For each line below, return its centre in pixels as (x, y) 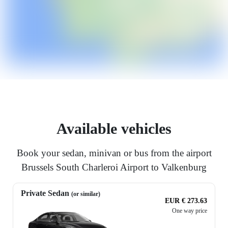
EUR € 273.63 (186, 201)
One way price (190, 211)
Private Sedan (46, 193)
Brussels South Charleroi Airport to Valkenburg (114, 167)
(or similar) (86, 194)
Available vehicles (114, 129)
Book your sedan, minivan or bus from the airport (114, 153)
